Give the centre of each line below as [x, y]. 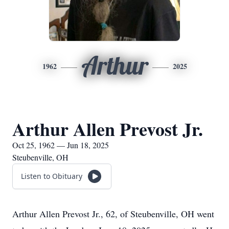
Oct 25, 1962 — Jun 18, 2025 [61, 145]
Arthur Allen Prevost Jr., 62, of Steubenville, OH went [113, 214]
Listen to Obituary [52, 176]
